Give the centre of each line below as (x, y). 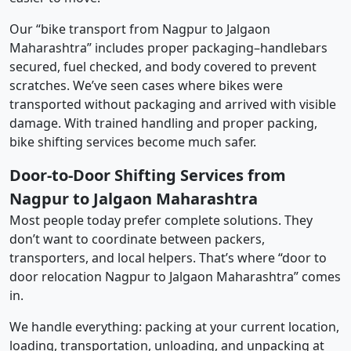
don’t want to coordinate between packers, (137, 239)
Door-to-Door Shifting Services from (148, 175)
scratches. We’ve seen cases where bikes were (146, 85)
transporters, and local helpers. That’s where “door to (168, 257)
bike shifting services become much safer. (133, 141)
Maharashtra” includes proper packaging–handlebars (168, 47)
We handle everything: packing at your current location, (174, 326)
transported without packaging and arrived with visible (173, 104)
